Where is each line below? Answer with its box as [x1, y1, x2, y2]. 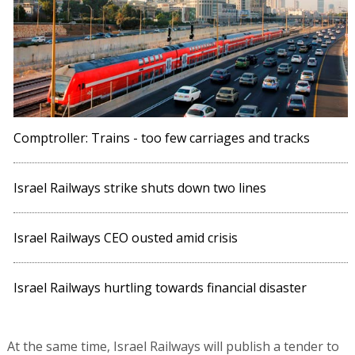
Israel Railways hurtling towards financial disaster [13, 278, 307, 296]
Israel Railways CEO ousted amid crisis [13, 228, 239, 246]
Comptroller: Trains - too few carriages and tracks [13, 128, 311, 147]
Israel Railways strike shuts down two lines [13, 178, 267, 197]
